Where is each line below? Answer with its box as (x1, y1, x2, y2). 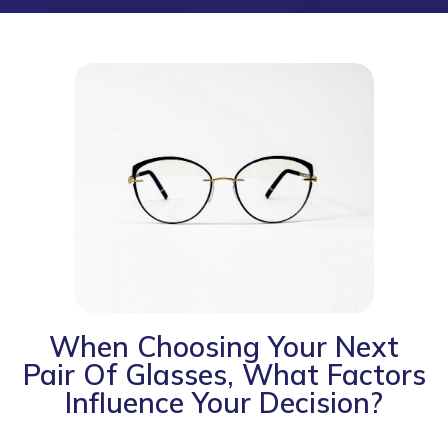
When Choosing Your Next (49, 329, 399, 365)
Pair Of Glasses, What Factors (22, 357, 426, 393)
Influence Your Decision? (65, 385, 383, 421)
